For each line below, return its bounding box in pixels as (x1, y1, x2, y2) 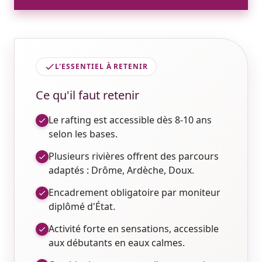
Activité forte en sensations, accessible (49, 222, 219, 236)
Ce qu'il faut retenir (36, 87, 139, 104)
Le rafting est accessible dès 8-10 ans (49, 113, 212, 127)
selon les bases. (49, 127, 118, 141)
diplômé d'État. (49, 200, 115, 213)
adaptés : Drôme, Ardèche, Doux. (49, 164, 194, 177)
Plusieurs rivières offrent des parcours (49, 150, 219, 163)
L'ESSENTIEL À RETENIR (55, 61, 149, 72)
